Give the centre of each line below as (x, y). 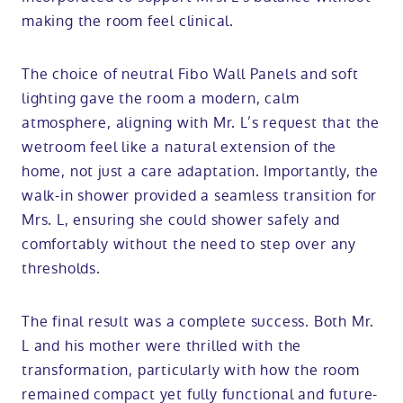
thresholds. (61, 269)
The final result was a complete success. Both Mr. (198, 322)
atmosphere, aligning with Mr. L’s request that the (201, 123)
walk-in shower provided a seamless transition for (200, 196)
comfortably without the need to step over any (189, 245)
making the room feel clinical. (128, 22)
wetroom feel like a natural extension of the (179, 148)
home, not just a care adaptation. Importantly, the (200, 172)
